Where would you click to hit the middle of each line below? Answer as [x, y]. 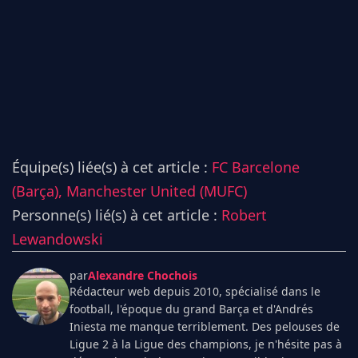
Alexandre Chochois [143, 276]
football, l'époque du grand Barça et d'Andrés [191, 309]
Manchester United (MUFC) [157, 191]
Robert [244, 215]
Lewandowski [58, 239]
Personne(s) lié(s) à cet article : [117, 215]
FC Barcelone [256, 167]
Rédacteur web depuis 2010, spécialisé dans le [195, 292]
